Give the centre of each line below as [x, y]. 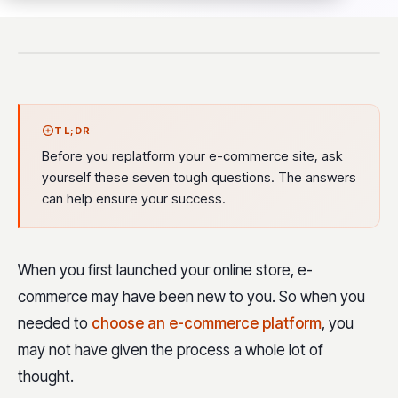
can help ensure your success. [134, 199]
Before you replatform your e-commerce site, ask [192, 156]
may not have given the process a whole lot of [171, 350]
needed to [55, 323]
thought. [46, 377]
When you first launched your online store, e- [165, 270]
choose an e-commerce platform [207, 323]
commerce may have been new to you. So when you [191, 297]
